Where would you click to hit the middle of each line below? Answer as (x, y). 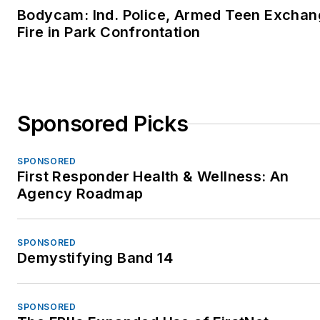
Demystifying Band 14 (95, 258)
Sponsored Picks (103, 124)
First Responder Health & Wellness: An (153, 177)
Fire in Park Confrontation (109, 32)
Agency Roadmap (80, 194)
